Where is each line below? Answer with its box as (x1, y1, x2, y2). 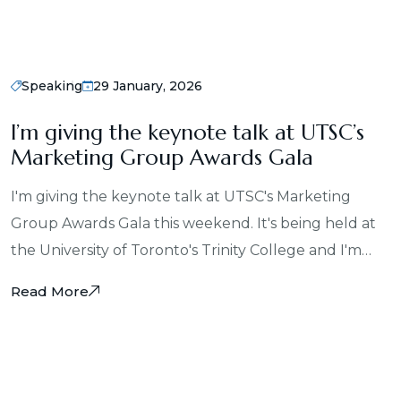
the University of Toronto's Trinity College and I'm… (11, 241, 371, 259)
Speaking (21, 77, 82, 94)
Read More (11, 282, 89, 300)
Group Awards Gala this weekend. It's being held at (11, 214, 376, 232)
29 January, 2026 (93, 77, 202, 94)
